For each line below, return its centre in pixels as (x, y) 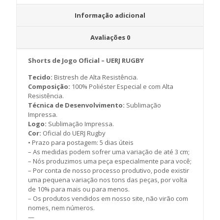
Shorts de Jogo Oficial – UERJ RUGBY (86, 61)
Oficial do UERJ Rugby (74, 133)
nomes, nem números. (62, 208)
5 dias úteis (117, 143)
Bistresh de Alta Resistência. (96, 77)
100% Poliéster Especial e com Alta (123, 87)
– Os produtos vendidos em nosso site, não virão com (108, 199)
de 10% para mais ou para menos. (79, 189)
